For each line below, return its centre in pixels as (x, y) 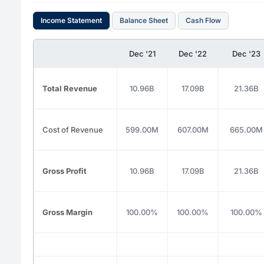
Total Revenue (70, 88)
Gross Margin (67, 212)
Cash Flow (203, 20)
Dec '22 (193, 53)
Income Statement (71, 20)
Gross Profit (65, 171)
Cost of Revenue (73, 129)
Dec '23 (246, 53)
